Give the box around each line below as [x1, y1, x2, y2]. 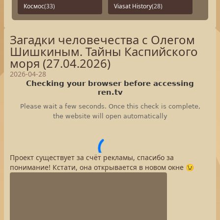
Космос [24, 2, 44, 10]
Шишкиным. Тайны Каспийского [10, 43, 198, 59]
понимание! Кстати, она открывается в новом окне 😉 [10, 163, 194, 172]
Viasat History [114, 2, 152, 10]
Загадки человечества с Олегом [10, 31, 195, 48]
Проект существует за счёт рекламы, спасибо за [10, 153, 174, 162]
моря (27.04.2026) [10, 55, 110, 71]
